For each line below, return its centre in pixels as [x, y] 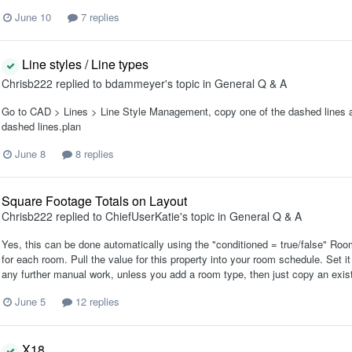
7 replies [99, 16]
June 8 [30, 154]
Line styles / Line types [84, 64]
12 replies [96, 302]
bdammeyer [135, 83]
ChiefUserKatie [143, 216]
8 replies [93, 154]
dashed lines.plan [41, 126]
